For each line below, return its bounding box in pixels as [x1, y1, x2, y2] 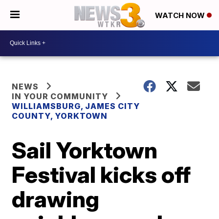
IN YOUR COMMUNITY [12, 91, 109, 101]
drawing [12, 185, 100, 213]
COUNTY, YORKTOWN [12, 110, 108, 121]
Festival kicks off [12, 160, 191, 188]
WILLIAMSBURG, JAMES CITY [12, 101, 140, 111]
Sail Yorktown [12, 136, 158, 164]
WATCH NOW [155, 11, 207, 21]
